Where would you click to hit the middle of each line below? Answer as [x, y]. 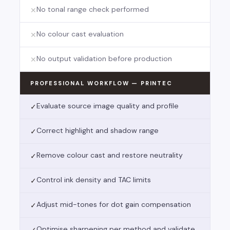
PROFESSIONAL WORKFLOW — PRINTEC [101, 83]
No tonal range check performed [93, 9]
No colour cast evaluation [80, 34]
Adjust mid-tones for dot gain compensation [114, 205]
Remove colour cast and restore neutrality [110, 155]
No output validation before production [104, 59]
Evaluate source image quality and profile [108, 106]
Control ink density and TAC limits [94, 180]
